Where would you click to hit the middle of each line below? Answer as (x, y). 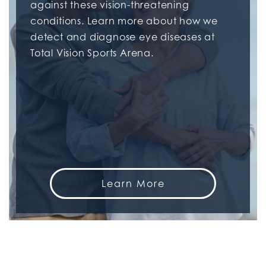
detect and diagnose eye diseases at (123, 37)
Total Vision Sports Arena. (92, 53)
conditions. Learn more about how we (124, 20)
